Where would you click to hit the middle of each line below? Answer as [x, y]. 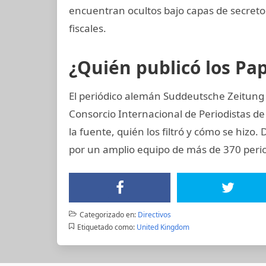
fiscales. [88, 28]
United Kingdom [163, 227]
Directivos [154, 214]
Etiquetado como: [106, 227]
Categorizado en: [107, 214]
